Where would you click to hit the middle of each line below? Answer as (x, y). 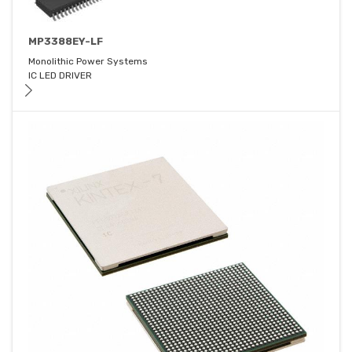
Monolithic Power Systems (88, 62)
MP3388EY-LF (66, 42)
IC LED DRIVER (60, 76)
